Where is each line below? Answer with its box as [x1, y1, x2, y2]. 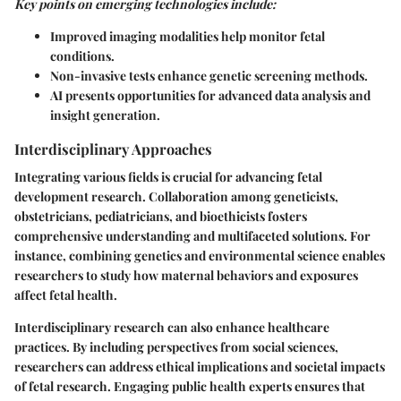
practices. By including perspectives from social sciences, [14, 338, 338, 356]
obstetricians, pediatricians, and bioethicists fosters [14, 208, 307, 226]
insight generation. [50, 107, 160, 124]
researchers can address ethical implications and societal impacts [14, 358, 385, 376]
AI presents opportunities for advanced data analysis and [50, 87, 371, 104]
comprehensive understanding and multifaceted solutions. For [14, 227, 371, 245]
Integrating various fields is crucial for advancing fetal [14, 168, 322, 186]
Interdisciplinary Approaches [14, 139, 212, 158]
